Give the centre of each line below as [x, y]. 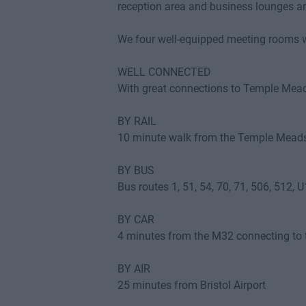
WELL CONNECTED [164, 72]
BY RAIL [137, 121]
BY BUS [136, 170]
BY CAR [136, 220]
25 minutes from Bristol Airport [192, 285]
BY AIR [134, 269]
